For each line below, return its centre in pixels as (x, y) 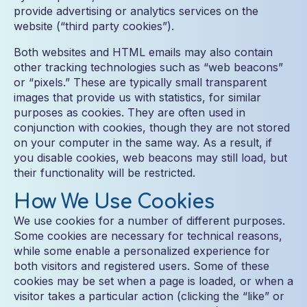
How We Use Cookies (114, 202)
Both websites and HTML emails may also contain (143, 52)
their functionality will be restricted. (105, 173)
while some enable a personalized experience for (142, 251)
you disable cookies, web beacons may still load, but (150, 158)
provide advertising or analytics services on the (136, 11)
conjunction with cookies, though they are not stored (152, 127)
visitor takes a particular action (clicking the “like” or (149, 296)
